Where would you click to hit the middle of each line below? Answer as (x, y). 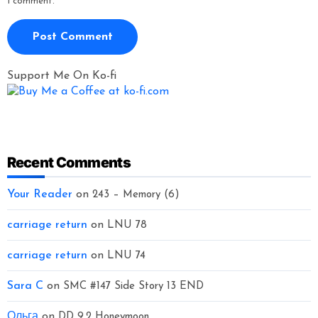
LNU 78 (127, 225)
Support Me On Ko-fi (61, 76)
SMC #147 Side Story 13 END (133, 286)
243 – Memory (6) (136, 194)
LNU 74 (126, 256)
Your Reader (39, 194)
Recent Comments (68, 162)
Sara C (25, 286)
